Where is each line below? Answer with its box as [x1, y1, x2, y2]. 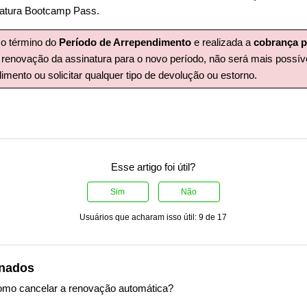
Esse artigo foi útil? [111, 161, 196, 173]
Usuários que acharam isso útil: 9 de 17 [79, 212, 228, 223]
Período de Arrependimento [59, 36, 195, 48]
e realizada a [194, 36, 254, 48]
